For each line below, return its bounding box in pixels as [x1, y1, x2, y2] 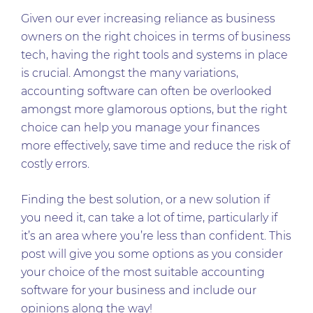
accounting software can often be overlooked [21, 85, 272, 98]
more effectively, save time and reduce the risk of [21, 139, 290, 152]
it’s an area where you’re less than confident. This [21, 229, 291, 242]
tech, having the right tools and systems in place [21, 48, 288, 61]
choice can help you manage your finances [21, 121, 260, 134]
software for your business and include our [21, 284, 256, 297]
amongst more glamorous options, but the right [21, 103, 287, 116]
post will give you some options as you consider [21, 247, 283, 261]
